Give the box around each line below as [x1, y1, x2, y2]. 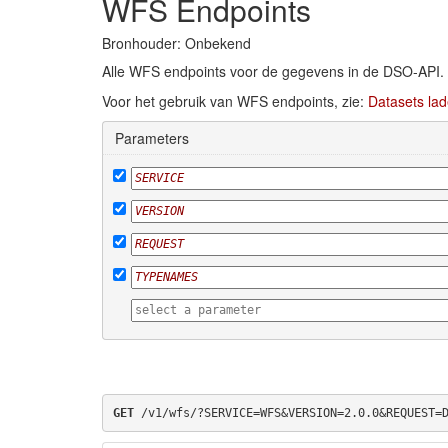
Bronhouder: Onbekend [102, 33, 251, 53]
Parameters [115, 128, 189, 148]
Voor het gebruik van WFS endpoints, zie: [102, 91, 368, 111]
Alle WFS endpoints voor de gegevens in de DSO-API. [102, 61, 444, 81]
